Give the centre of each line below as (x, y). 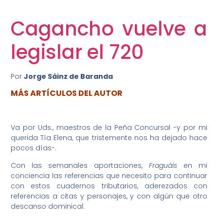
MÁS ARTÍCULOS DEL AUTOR (67, 93)
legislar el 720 (77, 52)
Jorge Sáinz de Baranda (69, 76)
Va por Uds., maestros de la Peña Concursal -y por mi (109, 128)
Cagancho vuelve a (109, 28)
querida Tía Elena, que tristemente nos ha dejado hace (109, 138)
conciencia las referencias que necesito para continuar (109, 175)
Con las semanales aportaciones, (80, 165)
